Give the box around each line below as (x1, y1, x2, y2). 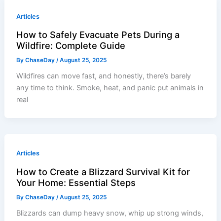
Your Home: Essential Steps (16, 177, 136, 188)
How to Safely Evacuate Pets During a (16, 29, 180, 40)
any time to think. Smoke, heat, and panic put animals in (16, 83, 204, 93)
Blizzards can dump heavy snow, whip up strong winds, (16, 209, 204, 218)
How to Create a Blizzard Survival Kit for (16, 166, 190, 177)
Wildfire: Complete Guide (16, 39, 126, 51)
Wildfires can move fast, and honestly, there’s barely (16, 72, 191, 81)
